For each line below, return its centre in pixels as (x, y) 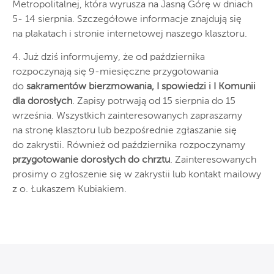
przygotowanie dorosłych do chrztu (91, 160)
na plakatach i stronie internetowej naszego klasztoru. (130, 34)
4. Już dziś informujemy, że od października (109, 57)
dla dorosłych (42, 101)
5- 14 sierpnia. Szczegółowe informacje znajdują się (127, 19)
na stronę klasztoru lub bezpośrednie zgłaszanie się (124, 131)
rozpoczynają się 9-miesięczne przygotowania (115, 72)
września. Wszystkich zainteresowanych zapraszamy (127, 116)
